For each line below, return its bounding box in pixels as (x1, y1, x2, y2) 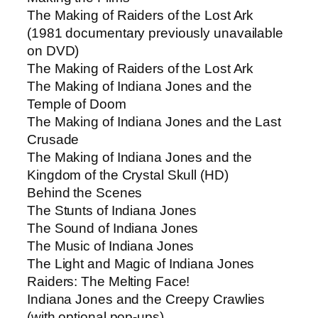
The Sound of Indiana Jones (27, 221, 199, 236)
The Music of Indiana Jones (27, 238, 194, 254)
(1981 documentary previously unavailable (27, 26, 283, 41)
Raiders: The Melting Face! (27, 274, 190, 290)
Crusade (27, 132, 79, 148)
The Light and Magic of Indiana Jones (27, 256, 255, 272)
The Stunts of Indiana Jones (27, 203, 197, 219)
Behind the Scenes (27, 185, 143, 201)
